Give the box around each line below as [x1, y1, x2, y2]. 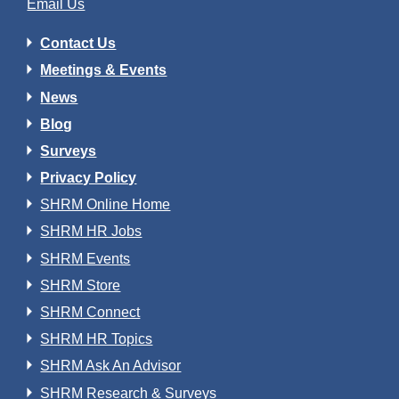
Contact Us [40, 36, 117, 52]
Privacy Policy [40, 170, 137, 186]
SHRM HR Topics [40, 331, 153, 347]
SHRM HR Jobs [40, 224, 142, 240]
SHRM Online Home [40, 197, 171, 213]
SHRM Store [40, 277, 121, 293]
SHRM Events [40, 250, 131, 266]
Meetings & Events [40, 62, 167, 78]
